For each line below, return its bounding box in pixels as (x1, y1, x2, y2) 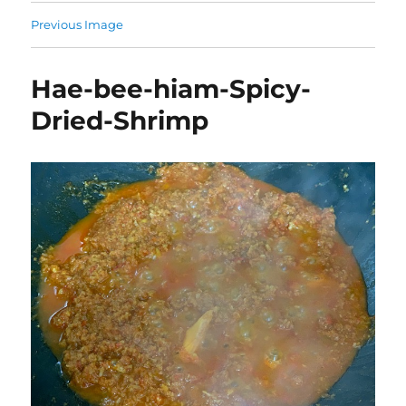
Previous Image (31, 17, 124, 33)
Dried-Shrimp (31, 105, 209, 137)
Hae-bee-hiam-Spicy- (31, 73, 312, 105)
